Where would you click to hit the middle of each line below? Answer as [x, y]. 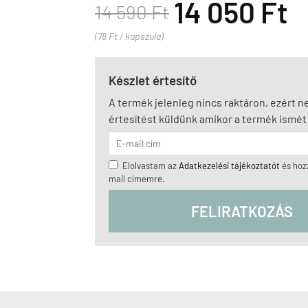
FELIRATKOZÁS [242, 211]
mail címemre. [137, 179]
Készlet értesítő [153, 80]
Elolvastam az [151, 166]
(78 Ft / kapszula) [129, 36]
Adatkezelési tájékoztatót [229, 166]
